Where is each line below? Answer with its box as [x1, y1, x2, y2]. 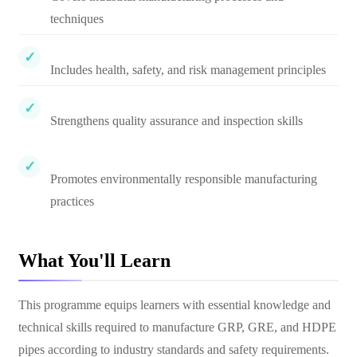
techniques [50, 12, 104, 25]
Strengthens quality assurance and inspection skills [50, 114, 303, 127]
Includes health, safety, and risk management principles [50, 63, 326, 76]
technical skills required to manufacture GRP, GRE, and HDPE [18, 320, 336, 334]
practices [50, 194, 94, 208]
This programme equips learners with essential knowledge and [18, 298, 331, 312]
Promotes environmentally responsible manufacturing [50, 172, 317, 186]
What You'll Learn [18, 250, 171, 271]
